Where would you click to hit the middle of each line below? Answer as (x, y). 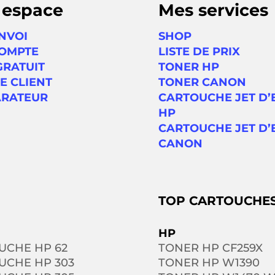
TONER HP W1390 (209, 263)
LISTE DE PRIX (199, 52)
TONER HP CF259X (210, 248)
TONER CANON (202, 83)
